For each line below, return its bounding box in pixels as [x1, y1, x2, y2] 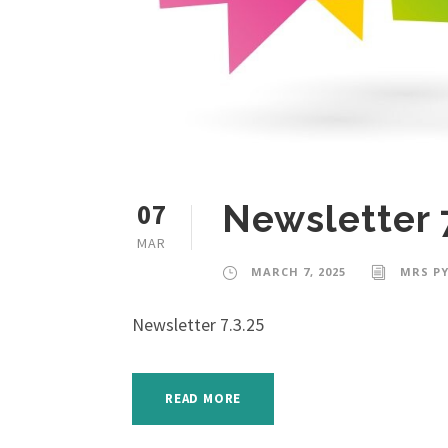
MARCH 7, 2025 [251, 263, 346, 279]
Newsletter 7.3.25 [132, 312, 264, 336]
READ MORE [165, 389, 242, 407]
